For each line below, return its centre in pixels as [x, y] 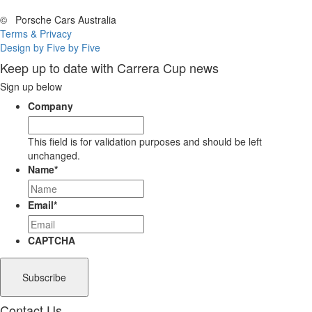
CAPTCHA [52, 241]
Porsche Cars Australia [64, 20]
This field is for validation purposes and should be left [145, 142]
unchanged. [54, 156]
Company [50, 106]
